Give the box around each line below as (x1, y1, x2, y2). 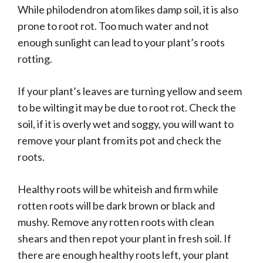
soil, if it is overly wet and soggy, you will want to (18, 117, 234, 131)
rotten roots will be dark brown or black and (18, 199, 215, 213)
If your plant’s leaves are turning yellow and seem (18, 85, 242, 98)
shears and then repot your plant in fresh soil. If (18, 232, 231, 245)
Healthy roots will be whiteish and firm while (18, 183, 218, 196)
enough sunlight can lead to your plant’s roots (18, 36, 225, 49)
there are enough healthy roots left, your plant (18, 248, 229, 262)
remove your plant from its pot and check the (18, 134, 221, 147)
